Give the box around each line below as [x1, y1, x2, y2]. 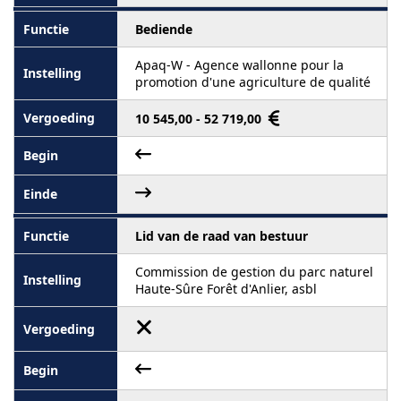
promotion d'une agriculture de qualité [135, 73, 371, 90]
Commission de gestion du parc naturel [135, 262, 373, 280]
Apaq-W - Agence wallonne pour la [135, 55, 344, 73]
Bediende [135, 20, 192, 38]
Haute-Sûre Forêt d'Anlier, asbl [135, 279, 317, 297]
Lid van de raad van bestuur [135, 226, 308, 244]
